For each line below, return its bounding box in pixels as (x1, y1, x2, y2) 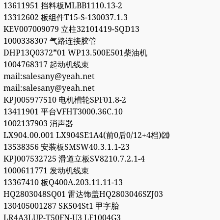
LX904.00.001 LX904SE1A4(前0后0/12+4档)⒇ (3, 131, 169, 140)
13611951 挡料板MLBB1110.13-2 (3, 1, 122, 11)
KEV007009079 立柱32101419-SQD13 (3, 25, 139, 34)
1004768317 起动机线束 (3, 60, 89, 70)
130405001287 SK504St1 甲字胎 (3, 201, 119, 211)
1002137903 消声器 (3, 119, 73, 129)
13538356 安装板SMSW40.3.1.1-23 (3, 142, 130, 152)
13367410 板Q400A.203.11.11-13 (3, 178, 123, 188)
